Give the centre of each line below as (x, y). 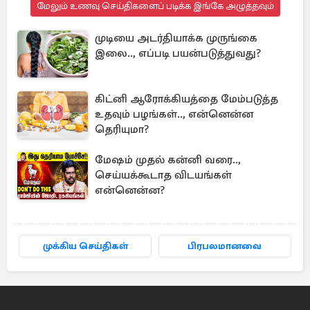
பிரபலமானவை (225, 246)
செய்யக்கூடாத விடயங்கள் (163, 175)
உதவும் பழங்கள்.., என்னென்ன (174, 114)
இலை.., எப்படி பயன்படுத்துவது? (178, 53)
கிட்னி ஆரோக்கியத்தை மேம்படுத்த (186, 99)
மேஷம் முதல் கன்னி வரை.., (168, 160)
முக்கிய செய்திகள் (85, 246)
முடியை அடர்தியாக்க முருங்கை (176, 38)
